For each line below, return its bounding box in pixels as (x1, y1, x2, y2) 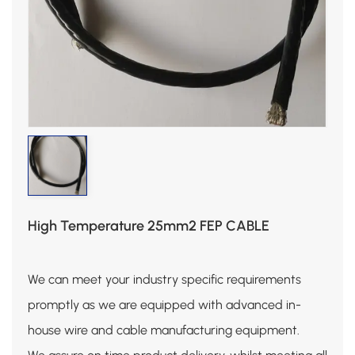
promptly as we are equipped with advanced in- (28, 296, 301, 312)
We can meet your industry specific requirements (28, 271, 301, 287)
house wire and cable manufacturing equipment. (28, 322, 300, 338)
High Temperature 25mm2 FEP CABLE (28, 216, 269, 235)
